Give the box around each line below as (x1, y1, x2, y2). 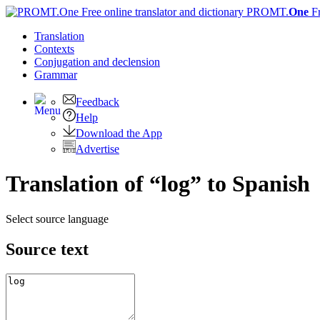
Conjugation (34, 56, 93, 68)
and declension (93, 56, 160, 68)
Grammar (34, 69, 77, 81)
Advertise (76, 143, 119, 155)
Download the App (76, 127, 162, 139)
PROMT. (244, 6, 289, 18)
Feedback (76, 96, 119, 108)
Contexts (34, 43, 74, 55)
